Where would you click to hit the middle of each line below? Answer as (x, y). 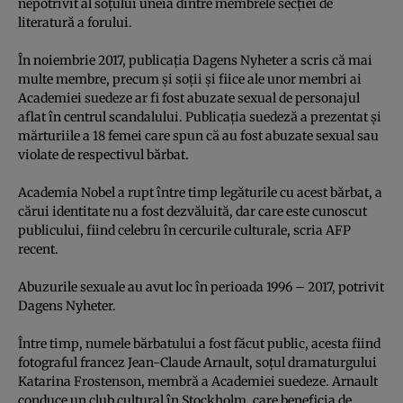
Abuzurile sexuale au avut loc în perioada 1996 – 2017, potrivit (201, 287)
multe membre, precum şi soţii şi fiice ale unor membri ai (190, 79)
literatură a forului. (75, 22)
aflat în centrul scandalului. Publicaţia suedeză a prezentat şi (200, 116)
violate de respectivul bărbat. (103, 154)
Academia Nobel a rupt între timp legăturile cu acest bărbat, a (200, 192)
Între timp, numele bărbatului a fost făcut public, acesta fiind (199, 343)
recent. (38, 249)
